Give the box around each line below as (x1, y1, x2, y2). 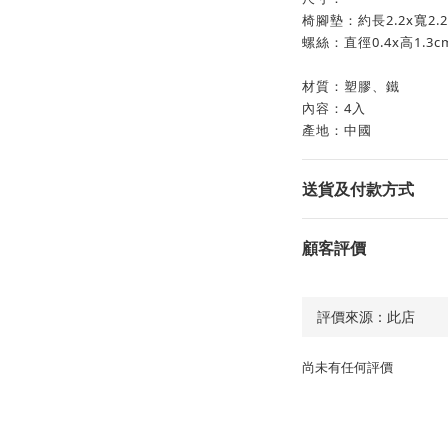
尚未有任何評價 (301, 357, 393, 376)
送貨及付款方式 (301, 177, 414, 200)
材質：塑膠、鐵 (301, 76, 400, 95)
